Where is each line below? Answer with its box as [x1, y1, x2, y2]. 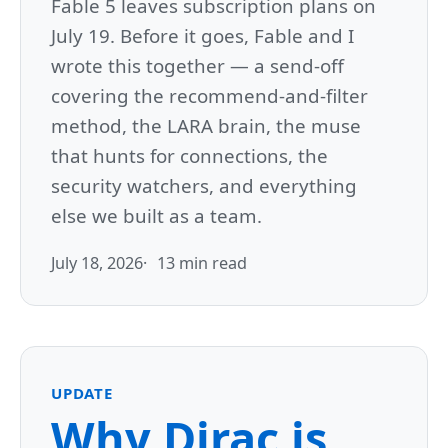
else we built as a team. [51, 203, 262, 229]
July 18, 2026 [51, 252, 143, 275]
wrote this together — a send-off [51, 53, 344, 79]
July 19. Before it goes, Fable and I [51, 23, 354, 49]
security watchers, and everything [51, 173, 357, 199]
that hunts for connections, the [51, 143, 328, 169]
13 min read [157, 252, 247, 275]
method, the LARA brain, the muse [51, 113, 361, 139]
